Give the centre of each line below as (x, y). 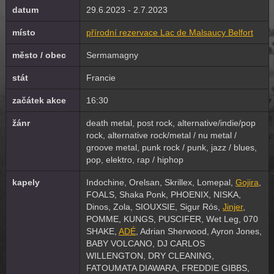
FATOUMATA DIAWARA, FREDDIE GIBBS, (168, 268)
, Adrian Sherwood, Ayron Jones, (198, 231)
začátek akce (39, 100)
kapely (26, 182)
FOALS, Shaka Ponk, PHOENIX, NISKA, (163, 194)
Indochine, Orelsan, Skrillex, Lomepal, (161, 182)
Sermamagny (112, 55)
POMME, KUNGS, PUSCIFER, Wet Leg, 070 (172, 219)
